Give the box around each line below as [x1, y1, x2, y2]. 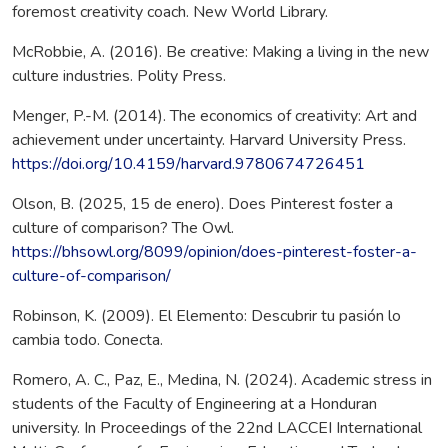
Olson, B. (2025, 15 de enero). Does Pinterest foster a [12, 193, 393, 216]
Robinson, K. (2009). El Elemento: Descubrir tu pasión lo [12, 305, 401, 328]
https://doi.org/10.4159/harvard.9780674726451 [12, 153, 365, 176]
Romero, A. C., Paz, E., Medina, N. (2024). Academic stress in [12, 369, 432, 392]
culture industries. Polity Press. [12, 65, 226, 88]
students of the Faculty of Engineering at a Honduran [12, 393, 377, 416]
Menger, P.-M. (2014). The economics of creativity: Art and [12, 105, 417, 128]
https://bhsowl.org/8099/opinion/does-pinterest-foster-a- [12, 241, 417, 264]
